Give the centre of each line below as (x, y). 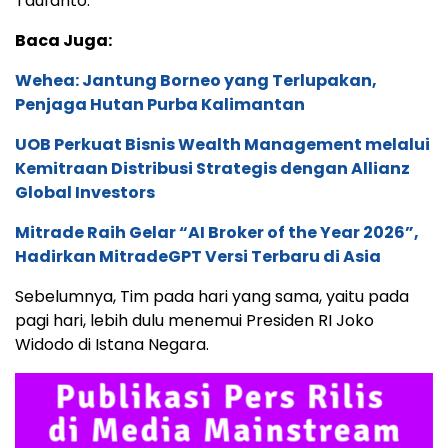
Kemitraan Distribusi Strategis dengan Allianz (212, 168)
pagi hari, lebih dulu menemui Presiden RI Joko (194, 320)
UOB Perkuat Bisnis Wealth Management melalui (222, 144)
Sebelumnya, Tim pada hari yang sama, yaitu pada (212, 296)
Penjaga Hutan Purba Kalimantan (160, 104)
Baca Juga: (63, 40)
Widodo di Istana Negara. (112, 344)
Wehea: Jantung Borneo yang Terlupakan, (196, 80)
